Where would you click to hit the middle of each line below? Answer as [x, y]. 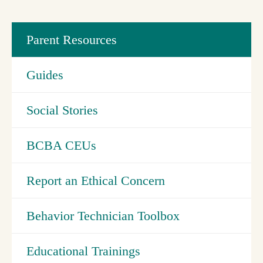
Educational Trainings [83, 251]
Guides [45, 75]
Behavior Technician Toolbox [103, 215]
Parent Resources [72, 39]
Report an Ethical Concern [96, 180]
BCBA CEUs [61, 145]
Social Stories [62, 110]
